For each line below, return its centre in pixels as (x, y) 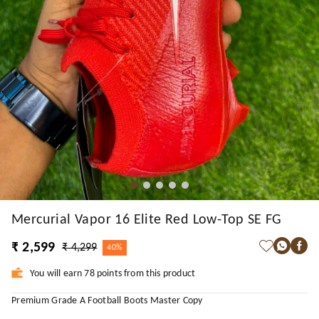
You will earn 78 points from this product (113, 274)
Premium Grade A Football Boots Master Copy (109, 301)
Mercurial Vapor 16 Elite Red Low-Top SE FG (147, 220)
